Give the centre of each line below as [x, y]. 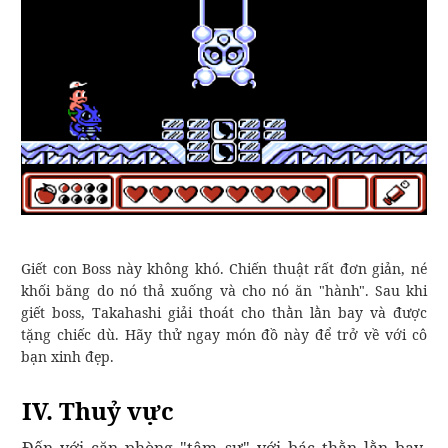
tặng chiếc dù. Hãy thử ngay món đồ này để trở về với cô [224, 334]
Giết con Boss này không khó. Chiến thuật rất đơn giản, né [224, 268]
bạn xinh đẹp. [67, 356]
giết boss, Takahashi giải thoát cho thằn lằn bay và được [224, 312]
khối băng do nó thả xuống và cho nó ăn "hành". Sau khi [224, 290]
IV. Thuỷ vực [98, 410]
